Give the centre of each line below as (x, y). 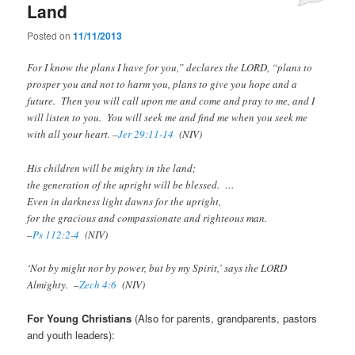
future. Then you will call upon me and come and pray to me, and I (171, 101)
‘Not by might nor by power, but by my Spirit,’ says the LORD (157, 267)
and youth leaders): (71, 334)
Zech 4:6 (98, 284)
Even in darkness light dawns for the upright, (124, 201)
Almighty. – (53, 284)
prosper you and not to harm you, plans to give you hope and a (162, 84)
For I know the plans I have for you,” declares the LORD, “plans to (170, 68)
